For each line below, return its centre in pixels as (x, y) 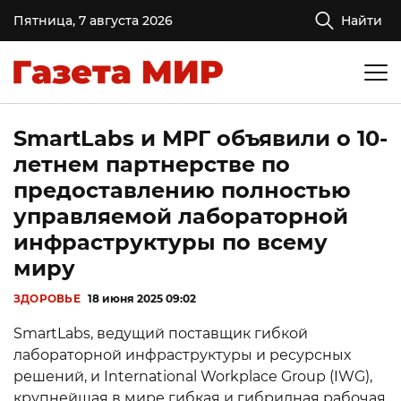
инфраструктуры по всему (171, 242)
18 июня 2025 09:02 (141, 299)
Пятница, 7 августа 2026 (93, 21)
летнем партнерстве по (152, 164)
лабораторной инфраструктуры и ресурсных (182, 355)
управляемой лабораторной (181, 216)
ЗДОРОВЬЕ (47, 299)
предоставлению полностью (182, 190)
